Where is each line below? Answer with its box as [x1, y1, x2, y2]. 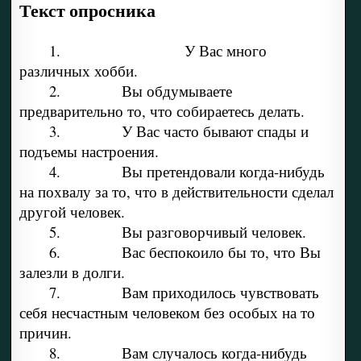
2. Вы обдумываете [48, 81, 232, 102]
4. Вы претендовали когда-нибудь [48, 161, 325, 182]
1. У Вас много [48, 40, 267, 61]
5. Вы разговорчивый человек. [48, 222, 306, 243]
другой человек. [19, 201, 125, 222]
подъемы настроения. [19, 141, 159, 162]
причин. [19, 322, 72, 343]
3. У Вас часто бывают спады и [48, 121, 309, 142]
